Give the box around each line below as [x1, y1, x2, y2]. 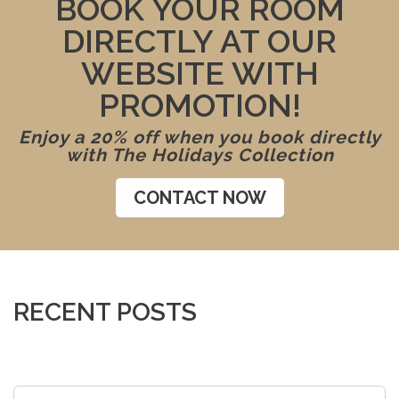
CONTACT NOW [133, 187, 266, 209]
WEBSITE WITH [80, 54, 319, 93]
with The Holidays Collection [65, 144, 334, 167]
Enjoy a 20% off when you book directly [18, 126, 381, 149]
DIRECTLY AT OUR [62, 22, 337, 61]
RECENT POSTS [13, 297, 197, 328]
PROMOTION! [98, 86, 301, 125]
